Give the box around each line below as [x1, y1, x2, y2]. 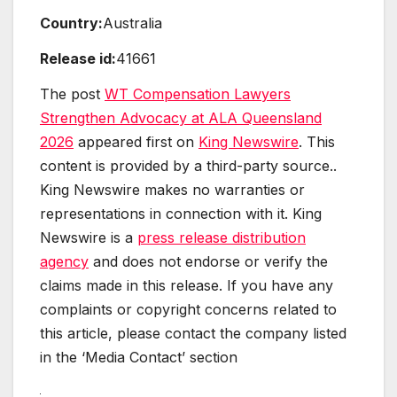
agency [40, 252, 89, 270]
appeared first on [74, 132, 198, 151]
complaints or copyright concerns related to [40, 300, 337, 318]
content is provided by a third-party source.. [40, 156, 337, 175]
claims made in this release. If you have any [40, 276, 333, 294]
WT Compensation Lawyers [105, 84, 291, 103]
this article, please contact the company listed [40, 323, 346, 342]
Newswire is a [40, 228, 137, 246]
